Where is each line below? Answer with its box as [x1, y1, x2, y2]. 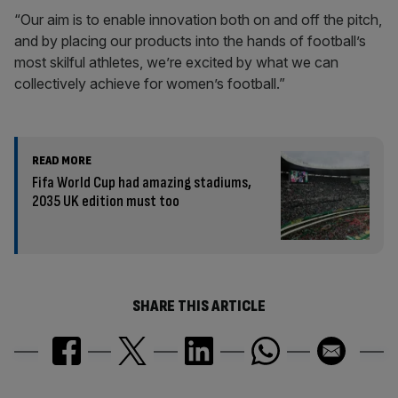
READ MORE [32, 153, 92, 168]
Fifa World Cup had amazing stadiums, [32, 173, 251, 192]
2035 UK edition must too [32, 192, 179, 211]
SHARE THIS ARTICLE [132, 297, 266, 315]
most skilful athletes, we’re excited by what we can [14, 53, 338, 71]
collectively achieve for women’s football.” [14, 75, 285, 92]
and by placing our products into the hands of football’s [14, 32, 366, 50]
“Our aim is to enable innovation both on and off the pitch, [14, 11, 382, 28]
